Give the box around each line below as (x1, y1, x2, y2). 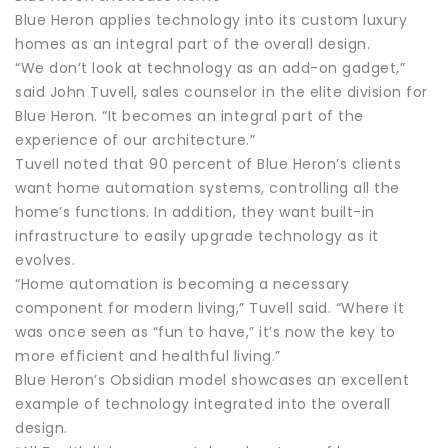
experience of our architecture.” (15, 129, 255, 150)
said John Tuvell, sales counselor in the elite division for (15, 81, 428, 102)
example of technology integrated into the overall (15, 393, 391, 414)
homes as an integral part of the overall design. (15, 33, 370, 54)
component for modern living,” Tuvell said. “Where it (15, 297, 404, 318)
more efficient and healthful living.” (15, 345, 281, 366)
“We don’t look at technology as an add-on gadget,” (15, 57, 405, 78)
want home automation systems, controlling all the (15, 177, 400, 198)
